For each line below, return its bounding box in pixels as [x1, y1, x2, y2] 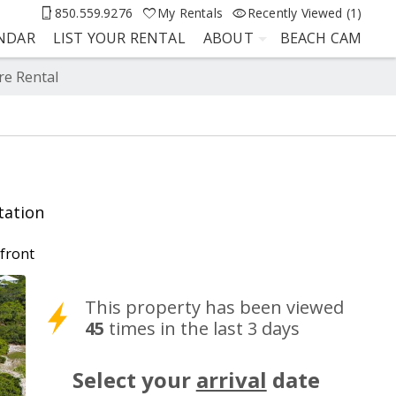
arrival [195, 364, 267, 394]
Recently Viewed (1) [247, 4, 362, 21]
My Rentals [157, 4, 223, 21]
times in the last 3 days [104, 316, 301, 340]
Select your [72, 364, 196, 394]
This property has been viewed [85, 294, 345, 319]
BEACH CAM [279, 27, 362, 48]
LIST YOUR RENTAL [52, 27, 186, 48]
